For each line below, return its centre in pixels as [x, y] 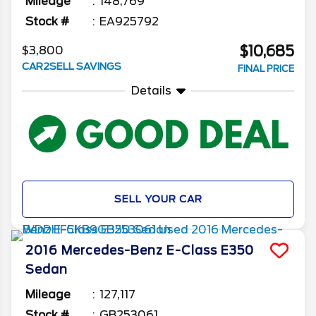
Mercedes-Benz [112, 250]
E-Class [192, 250]
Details [151, 91]
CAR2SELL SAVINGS [72, 67]
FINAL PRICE [266, 69]
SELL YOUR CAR [158, 199]
